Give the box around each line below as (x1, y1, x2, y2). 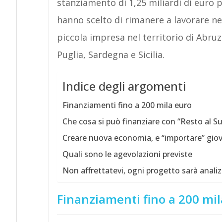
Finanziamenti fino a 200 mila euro (62, 100, 192, 111)
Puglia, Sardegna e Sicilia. (56, 49, 165, 60)
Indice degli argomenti (62, 78, 186, 95)
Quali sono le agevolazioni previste (62, 149, 192, 160)
